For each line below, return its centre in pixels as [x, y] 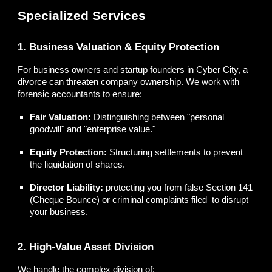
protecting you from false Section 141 [178, 187]
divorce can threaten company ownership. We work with [129, 82]
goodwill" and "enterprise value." [93, 129]
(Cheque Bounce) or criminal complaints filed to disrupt [139, 199]
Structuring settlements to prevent [175, 152]
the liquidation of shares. [78, 164]
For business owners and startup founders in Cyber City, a [133, 70]
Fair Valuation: [61, 117]
